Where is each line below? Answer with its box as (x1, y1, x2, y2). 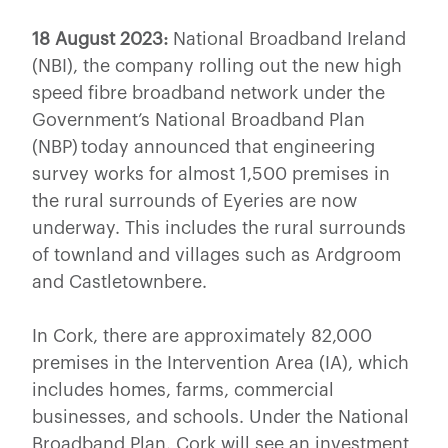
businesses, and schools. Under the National (32, 407, 409, 426)
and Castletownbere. (32, 272, 207, 291)
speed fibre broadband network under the (32, 83, 385, 102)
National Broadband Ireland (168, 29, 406, 48)
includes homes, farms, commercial (32, 380, 334, 399)
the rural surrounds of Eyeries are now (32, 191, 357, 210)
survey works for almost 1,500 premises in (32, 164, 390, 183)
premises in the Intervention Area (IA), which (32, 353, 409, 372)
